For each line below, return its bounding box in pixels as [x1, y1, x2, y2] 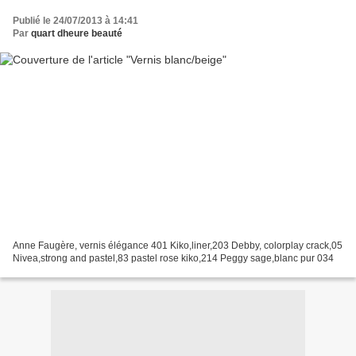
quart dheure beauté [31, 27, 122, 39]
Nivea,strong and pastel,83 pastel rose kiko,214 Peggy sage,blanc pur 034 [13, 253, 334, 265]
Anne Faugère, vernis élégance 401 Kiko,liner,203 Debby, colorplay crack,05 [13, 240, 342, 252]
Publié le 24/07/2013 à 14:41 [13, 14, 138, 26]
